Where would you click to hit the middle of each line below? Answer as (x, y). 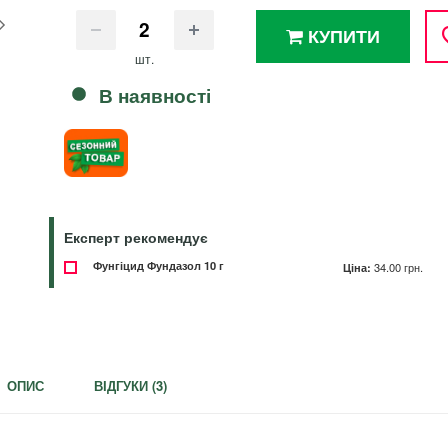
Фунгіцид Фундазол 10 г (158, 264)
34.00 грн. (398, 266)
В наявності (152, 95)
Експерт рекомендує (136, 236)
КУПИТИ (341, 36)
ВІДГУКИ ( (125, 385)
